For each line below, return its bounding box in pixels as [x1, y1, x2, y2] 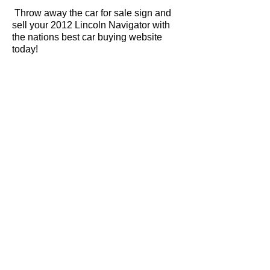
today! [12, 44, 38, 54]
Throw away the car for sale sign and [12, 8, 171, 18]
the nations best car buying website [12, 32, 162, 42]
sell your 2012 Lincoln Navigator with [12, 20, 170, 30]
